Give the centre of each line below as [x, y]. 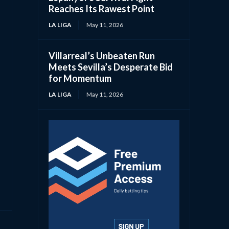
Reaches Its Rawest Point [102, 8]
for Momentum [80, 78]
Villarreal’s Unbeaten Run [102, 55]
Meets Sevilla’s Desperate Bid [111, 67]
